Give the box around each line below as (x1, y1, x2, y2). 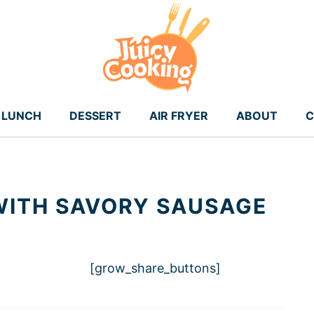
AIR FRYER (149, 109, 208, 123)
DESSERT (69, 109, 121, 123)
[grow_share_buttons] (90, 261, 221, 276)
